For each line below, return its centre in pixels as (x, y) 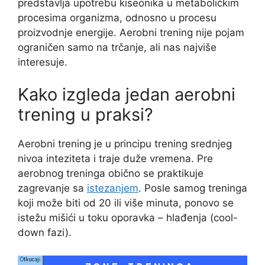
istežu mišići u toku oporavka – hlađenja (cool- (128, 218)
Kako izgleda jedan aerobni (127, 95)
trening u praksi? (85, 115)
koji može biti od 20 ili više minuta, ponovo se (126, 203)
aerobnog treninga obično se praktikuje (111, 174)
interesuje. (43, 62)
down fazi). (45, 233)
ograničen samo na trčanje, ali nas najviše (117, 47)
